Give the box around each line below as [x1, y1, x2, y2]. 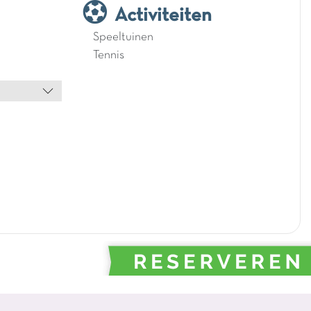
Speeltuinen [92, 31, 153, 43]
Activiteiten [114, 6, 212, 25]
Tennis [92, 49, 124, 61]
